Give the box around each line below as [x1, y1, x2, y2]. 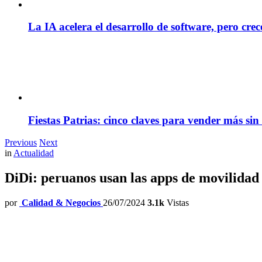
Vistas [164, 198, 189, 208]
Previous [5, 137, 37, 148]
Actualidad [13, 148, 54, 158]
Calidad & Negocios [22, 198, 101, 208]
